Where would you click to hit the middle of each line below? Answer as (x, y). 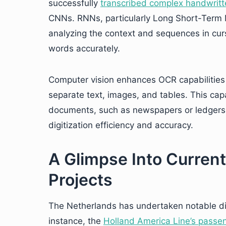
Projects (80, 180)
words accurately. (84, 48)
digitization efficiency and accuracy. (121, 125)
